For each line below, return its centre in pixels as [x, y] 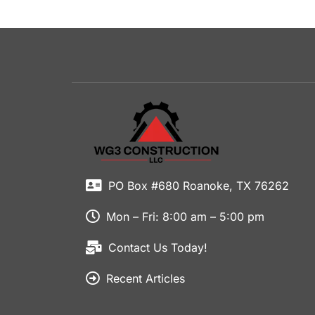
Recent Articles [146, 279]
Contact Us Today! [158, 248]
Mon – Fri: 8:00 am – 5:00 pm [185, 217]
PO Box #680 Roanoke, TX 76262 [199, 186]
